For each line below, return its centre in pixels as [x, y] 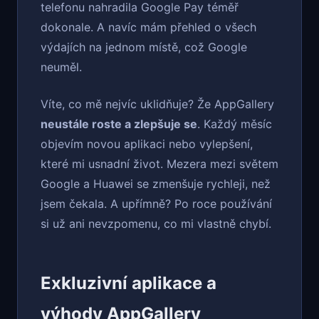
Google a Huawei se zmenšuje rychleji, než [156, 184]
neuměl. [61, 67]
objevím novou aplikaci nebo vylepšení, [147, 144]
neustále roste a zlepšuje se [119, 124]
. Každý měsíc [235, 124]
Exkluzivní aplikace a [129, 283]
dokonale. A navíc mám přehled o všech [148, 27]
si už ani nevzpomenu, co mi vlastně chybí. [156, 224]
